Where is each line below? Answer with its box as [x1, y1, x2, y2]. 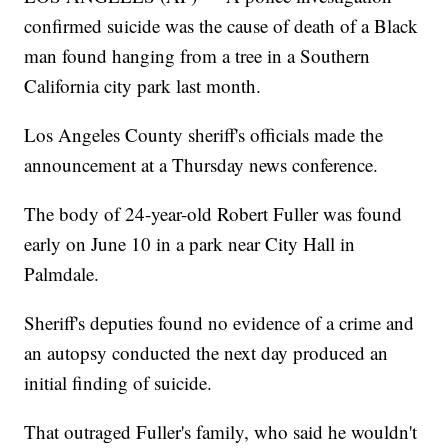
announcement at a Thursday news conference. [24, 152, 379, 178]
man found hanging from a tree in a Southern [24, 43, 371, 69]
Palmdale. [24, 261, 100, 287]
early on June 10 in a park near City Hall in [24, 231, 356, 257]
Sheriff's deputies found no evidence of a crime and [24, 310, 415, 336]
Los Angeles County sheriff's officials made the [24, 122, 384, 148]
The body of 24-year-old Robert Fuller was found [24, 201, 403, 227]
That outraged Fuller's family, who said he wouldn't [24, 419, 418, 445]
